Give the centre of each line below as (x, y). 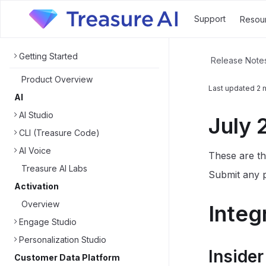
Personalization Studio (63, 240)
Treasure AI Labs (54, 168)
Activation (37, 186)
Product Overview (57, 79)
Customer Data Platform (67, 257)
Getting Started (48, 56)
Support (210, 19)
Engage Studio (48, 222)
